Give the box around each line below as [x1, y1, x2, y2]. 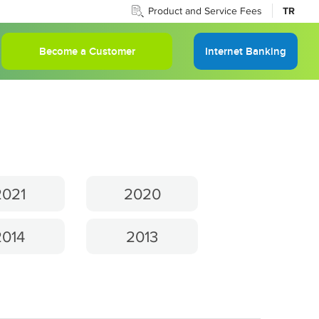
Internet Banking [205, 43, 286, 59]
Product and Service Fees [148, 4, 262, 18]
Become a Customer [38, 43, 135, 59]
